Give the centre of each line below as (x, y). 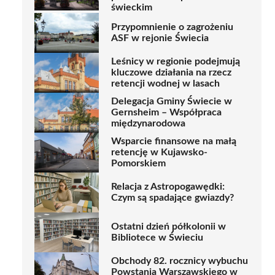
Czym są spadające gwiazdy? (172, 198)
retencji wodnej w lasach (165, 84)
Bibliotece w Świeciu (157, 238)
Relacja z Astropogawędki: (168, 187)
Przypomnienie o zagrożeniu (172, 27)
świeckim (132, 7)
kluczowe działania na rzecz (171, 73)
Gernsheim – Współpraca (166, 113)
